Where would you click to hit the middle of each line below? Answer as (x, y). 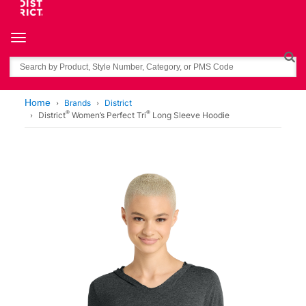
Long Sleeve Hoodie (190, 115)
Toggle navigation (52, 38)
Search (24, 62)
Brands (78, 103)
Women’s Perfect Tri (108, 115)
